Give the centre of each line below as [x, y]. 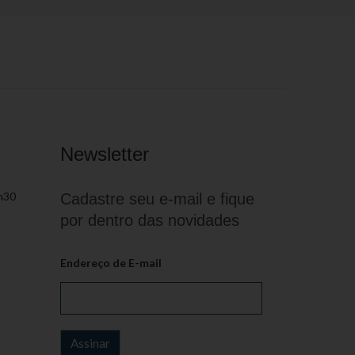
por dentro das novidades [150, 220]
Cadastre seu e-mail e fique [157, 199]
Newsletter [105, 154]
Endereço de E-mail [111, 263]
